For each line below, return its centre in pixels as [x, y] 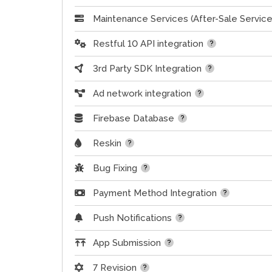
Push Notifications [132, 218]
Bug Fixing [115, 168]
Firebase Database [134, 119]
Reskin [107, 144]
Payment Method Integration [155, 193]
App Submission [127, 243]
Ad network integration [142, 94]
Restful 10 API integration [148, 44]
